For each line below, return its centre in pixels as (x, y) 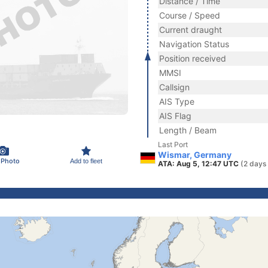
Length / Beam (188, 130)
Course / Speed (190, 15)
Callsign (174, 87)
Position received (193, 58)
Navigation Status (194, 44)
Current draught (191, 30)
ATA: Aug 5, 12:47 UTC (199, 164)
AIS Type (177, 101)
